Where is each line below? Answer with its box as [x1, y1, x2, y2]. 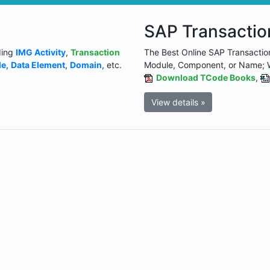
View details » [151, 96, 206, 107]
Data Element [11, 59, 65, 70]
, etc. [102, 59, 122, 70]
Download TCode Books [156, 72, 256, 83]
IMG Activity [16, 46, 66, 57]
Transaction [71, 46, 120, 57]
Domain [70, 59, 102, 70]
